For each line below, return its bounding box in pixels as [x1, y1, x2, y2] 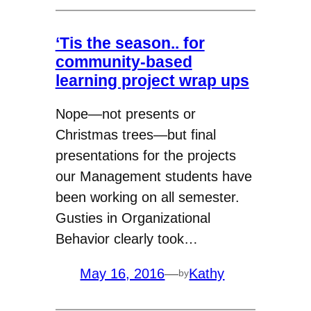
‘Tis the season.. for [55, 33, 205, 52]
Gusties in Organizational [55, 210, 210, 226]
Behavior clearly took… [55, 230, 198, 246]
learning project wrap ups [55, 71, 249, 90]
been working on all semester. [55, 189, 239, 205]
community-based [55, 52, 192, 71]
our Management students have [55, 168, 252, 184]
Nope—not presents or [55, 106, 196, 121]
